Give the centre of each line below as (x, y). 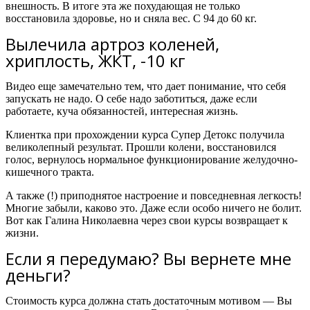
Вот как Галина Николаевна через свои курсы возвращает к (147, 221)
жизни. (22, 233)
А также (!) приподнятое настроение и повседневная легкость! (154, 196)
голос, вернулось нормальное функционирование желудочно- (152, 160)
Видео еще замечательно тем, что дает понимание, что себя (146, 86)
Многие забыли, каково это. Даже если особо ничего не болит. (154, 208)
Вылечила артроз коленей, (112, 44)
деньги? (38, 275)
